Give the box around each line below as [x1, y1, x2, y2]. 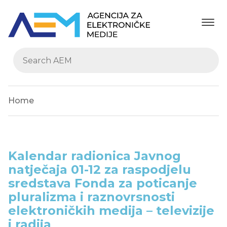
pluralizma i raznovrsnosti [8, 190, 175, 205]
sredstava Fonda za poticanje [8, 176, 197, 191]
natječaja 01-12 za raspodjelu [8, 162, 191, 177]
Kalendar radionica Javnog [8, 148, 181, 164]
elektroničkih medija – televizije [8, 203, 214, 218]
